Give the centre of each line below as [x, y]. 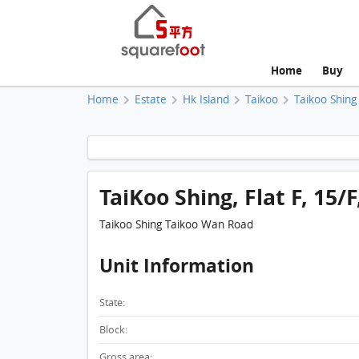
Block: [113, 330]
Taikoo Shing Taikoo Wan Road [176, 225]
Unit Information [176, 266]
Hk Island [206, 99]
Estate [150, 99]
